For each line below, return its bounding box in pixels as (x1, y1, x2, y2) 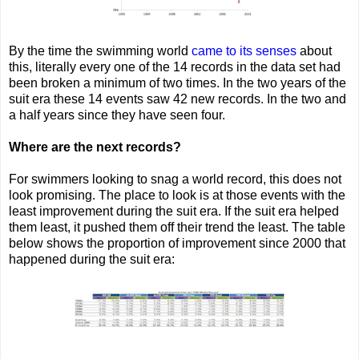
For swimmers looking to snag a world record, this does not (9, 171, 341, 186)
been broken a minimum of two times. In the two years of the (9, 75, 346, 90)
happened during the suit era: (9, 252, 175, 266)
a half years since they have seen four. (9, 107, 225, 122)
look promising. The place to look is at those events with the (9, 188, 345, 202)
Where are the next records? (9, 139, 181, 154)
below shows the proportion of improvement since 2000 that (9, 236, 345, 250)
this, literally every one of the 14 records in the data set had (9, 59, 341, 74)
